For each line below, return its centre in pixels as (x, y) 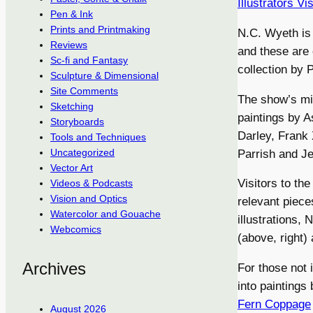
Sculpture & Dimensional (104, 76)
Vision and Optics (89, 199)
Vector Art (72, 168)
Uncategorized (82, 153)
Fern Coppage (274, 305)
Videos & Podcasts (92, 183)
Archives (54, 269)
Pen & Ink (72, 14)
